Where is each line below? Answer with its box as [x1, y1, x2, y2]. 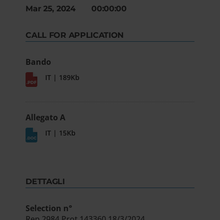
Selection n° [26, 202, 73, 214]
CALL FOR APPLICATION [26, 30, 124, 40]
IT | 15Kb [45, 128, 76, 137]
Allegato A [26, 111, 66, 123]
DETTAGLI [26, 176, 65, 186]
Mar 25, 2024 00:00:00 [26, 4, 127, 13]
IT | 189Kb [45, 73, 80, 82]
